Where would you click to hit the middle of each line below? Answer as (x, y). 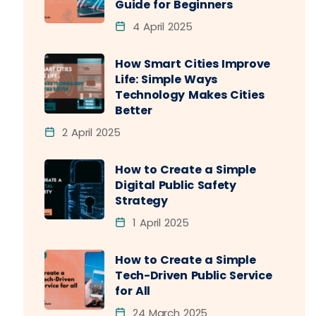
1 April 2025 (159, 223)
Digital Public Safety (176, 185)
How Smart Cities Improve (193, 64)
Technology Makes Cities (190, 95)
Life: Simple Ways (166, 79)
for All (133, 291)
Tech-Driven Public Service (194, 275)
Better (134, 110)
